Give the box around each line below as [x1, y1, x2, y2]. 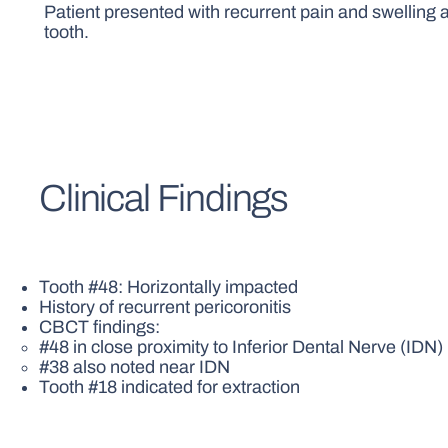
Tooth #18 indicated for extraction [39, 377, 301, 398]
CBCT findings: [39, 317, 161, 338]
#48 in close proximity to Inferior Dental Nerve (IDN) [39, 337, 444, 358]
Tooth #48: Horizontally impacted [39, 277, 299, 298]
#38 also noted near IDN [39, 357, 231, 378]
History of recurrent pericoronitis [39, 297, 292, 318]
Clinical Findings [39, 177, 289, 219]
